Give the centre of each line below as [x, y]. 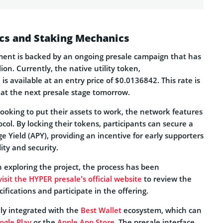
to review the [167, 178]
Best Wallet [101, 210]
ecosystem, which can [162, 210]
